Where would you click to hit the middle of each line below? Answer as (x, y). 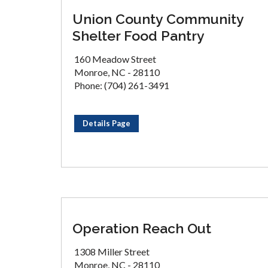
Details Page (106, 123)
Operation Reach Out (142, 228)
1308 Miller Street (112, 252)
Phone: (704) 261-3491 (122, 85)
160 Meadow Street (115, 59)
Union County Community (158, 19)
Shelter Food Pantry (138, 36)
